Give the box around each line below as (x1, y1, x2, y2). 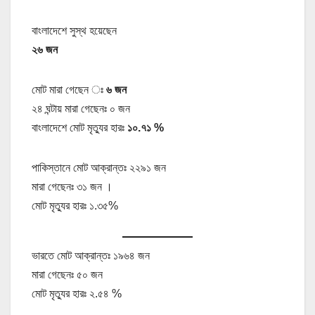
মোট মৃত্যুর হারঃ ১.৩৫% (32, 199, 118, 212)
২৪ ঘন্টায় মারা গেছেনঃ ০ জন (32, 102, 130, 115)
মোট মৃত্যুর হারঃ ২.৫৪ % (32, 288, 122, 300)
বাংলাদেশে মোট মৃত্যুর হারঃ (32, 121, 127, 134)
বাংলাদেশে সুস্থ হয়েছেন (32, 24, 117, 37)
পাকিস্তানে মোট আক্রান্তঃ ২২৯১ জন (32, 161, 166, 174)
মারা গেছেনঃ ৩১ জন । (32, 180, 112, 193)
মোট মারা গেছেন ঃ (32, 83, 106, 96)
